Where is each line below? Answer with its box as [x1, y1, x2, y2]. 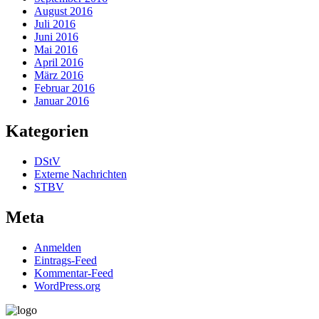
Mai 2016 [34, 43, 78, 56]
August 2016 [34, 5, 93, 18]
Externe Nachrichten [34, 167, 127, 180]
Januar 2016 [34, 95, 89, 108]
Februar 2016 [34, 82, 95, 95]
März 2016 [34, 69, 83, 82]
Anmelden [34, 241, 81, 253]
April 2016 [34, 56, 83, 69]
